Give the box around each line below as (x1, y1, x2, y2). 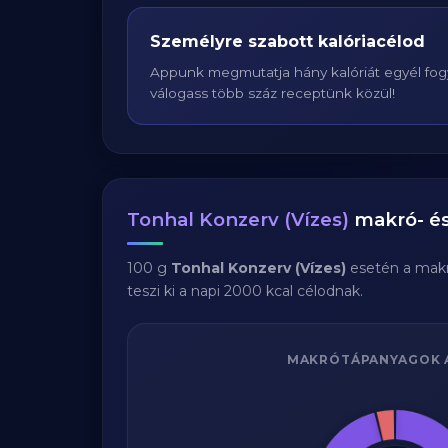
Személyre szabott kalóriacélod (150, 32, 425, 51)
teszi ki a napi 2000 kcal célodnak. (127, 282, 363, 300)
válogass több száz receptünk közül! (150, 85, 395, 101)
